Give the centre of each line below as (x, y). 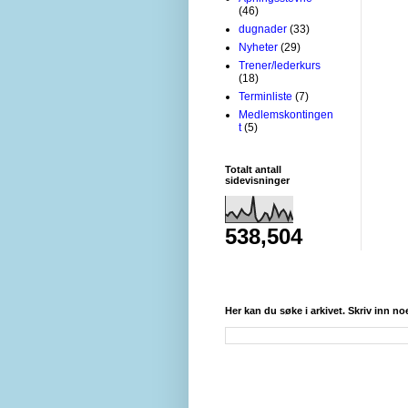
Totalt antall (253, 169)
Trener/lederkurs (280, 65)
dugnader (263, 29)
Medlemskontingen (286, 114)
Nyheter (258, 47)
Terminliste (265, 96)
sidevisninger (257, 180)
